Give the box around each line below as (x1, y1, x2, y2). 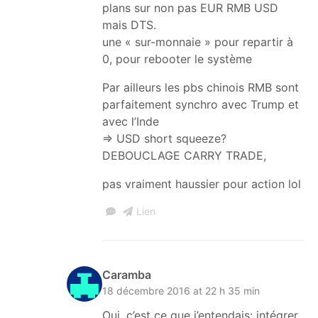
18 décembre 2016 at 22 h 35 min (102, 284, 260, 297)
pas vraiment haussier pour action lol (102, 176, 301, 191)
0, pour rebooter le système (102, 51, 252, 66)
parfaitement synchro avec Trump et (102, 97, 299, 111)
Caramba (102, 267, 151, 282)
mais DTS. (102, 17, 156, 32)
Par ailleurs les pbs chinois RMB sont (102, 79, 299, 94)
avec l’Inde (102, 114, 159, 128)
